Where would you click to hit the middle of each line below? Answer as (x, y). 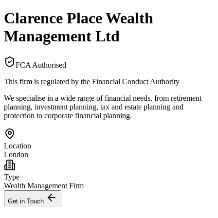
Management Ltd (62, 36)
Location (18, 145)
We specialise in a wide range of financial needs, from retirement (103, 98)
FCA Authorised (41, 65)
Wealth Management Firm (44, 185)
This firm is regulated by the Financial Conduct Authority (92, 81)
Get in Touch (27, 201)
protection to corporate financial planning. (68, 115)
